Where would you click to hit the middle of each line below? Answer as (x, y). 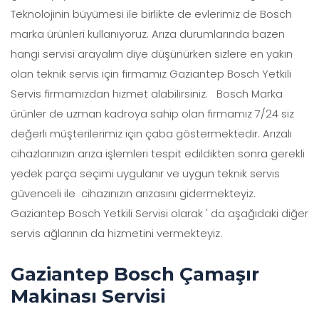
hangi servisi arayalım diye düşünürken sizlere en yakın (152, 53)
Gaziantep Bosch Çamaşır (135, 274)
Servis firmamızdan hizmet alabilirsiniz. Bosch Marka (147, 93)
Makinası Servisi (88, 296)
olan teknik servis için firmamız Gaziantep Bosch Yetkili (151, 73)
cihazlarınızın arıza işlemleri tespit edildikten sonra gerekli (158, 153)
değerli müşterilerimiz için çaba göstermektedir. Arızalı (151, 133)
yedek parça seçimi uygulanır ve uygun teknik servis (145, 173)
